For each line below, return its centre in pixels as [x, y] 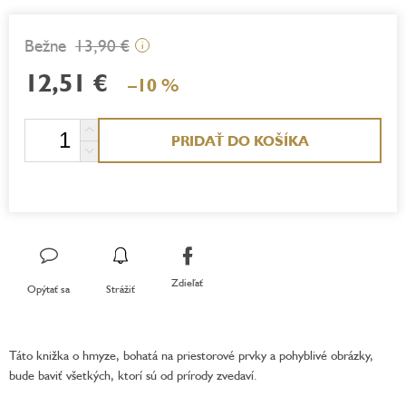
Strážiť [121, 288]
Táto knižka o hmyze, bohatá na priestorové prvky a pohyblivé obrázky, [191, 354]
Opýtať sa [48, 288]
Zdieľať [187, 283]
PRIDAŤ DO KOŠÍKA [240, 140]
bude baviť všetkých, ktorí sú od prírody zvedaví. [133, 374]
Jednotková [52, 125]
